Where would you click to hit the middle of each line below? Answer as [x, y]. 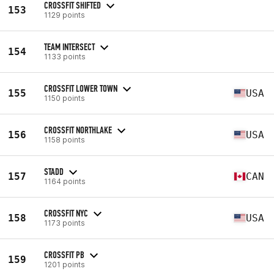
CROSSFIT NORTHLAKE [78, 130]
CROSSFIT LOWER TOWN [81, 88]
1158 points [65, 139]
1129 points [65, 15]
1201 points [65, 264]
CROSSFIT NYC [66, 213]
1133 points [65, 56]
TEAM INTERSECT [69, 46]
